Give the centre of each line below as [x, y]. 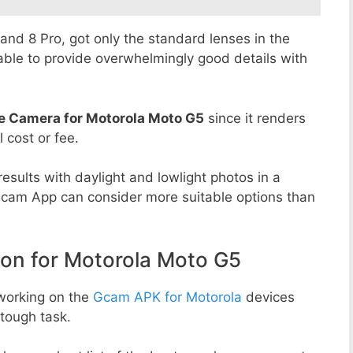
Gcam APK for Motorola [167, 297]
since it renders [255, 118]
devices [268, 297]
